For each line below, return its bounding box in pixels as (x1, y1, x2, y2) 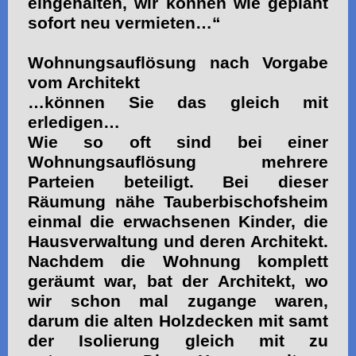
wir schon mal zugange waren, (28, 291, 328, 311)
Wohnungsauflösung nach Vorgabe (28, 52, 328, 72)
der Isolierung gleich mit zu (28, 331, 328, 350)
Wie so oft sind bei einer (28, 132, 328, 152)
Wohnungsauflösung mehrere (28, 152, 328, 172)
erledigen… (28, 112, 120, 132)
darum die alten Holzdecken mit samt (28, 311, 328, 331)
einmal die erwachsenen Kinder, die (28, 211, 328, 231)
